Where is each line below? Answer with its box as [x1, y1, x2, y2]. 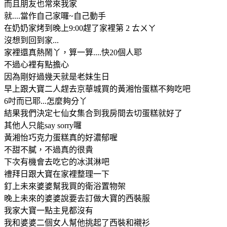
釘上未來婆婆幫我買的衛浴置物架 [4, 181, 126, 191]
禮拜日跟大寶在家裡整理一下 [4, 169, 109, 178]
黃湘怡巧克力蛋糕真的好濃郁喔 [4, 133, 118, 142]
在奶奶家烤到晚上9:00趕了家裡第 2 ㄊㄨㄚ [4, 23, 156, 32]
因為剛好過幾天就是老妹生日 [4, 72, 109, 81]
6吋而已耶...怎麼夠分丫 [4, 96, 87, 105]
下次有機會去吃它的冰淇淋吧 [4, 157, 109, 166]
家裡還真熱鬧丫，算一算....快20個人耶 [4, 48, 142, 57]
